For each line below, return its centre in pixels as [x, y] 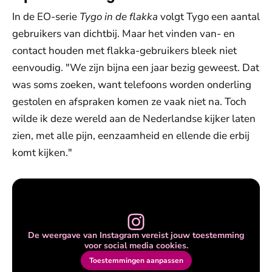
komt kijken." [42, 153]
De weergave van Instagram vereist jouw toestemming [136, 235]
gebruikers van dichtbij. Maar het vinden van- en [124, 34]
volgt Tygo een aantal [209, 17]
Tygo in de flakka [117, 17]
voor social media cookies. [136, 246]
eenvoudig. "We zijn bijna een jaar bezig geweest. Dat [136, 68]
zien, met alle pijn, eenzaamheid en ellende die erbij [131, 136]
